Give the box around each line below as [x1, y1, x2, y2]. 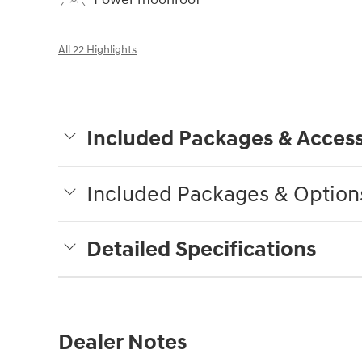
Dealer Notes [58, 328, 187, 356]
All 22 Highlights [58, 43, 137, 57]
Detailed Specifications [86, 235, 316, 263]
